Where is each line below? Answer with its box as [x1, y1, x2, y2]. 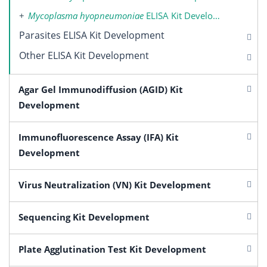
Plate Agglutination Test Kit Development [18, 243, 206, 255]
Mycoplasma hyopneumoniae [28, 9, 144, 21]
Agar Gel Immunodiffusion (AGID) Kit [18, 83, 183, 95]
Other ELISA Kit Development [19, 48, 149, 62]
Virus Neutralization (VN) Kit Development [18, 178, 211, 191]
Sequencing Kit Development [18, 210, 150, 223]
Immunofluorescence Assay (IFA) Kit [18, 131, 179, 143]
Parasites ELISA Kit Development [19, 28, 164, 42]
